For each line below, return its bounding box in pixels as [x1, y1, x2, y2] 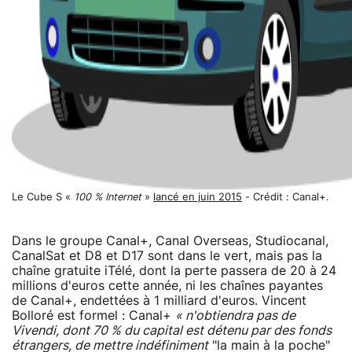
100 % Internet [74, 192, 141, 203]
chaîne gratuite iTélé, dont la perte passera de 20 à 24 [12, 264, 336, 277]
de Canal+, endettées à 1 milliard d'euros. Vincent [12, 294, 306, 307]
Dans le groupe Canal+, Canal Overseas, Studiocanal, [12, 234, 328, 247]
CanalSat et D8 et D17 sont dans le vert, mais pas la [12, 249, 322, 262]
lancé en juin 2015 [153, 192, 242, 203]
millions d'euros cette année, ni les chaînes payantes [12, 279, 323, 292]
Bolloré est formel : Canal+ [12, 309, 175, 322]
